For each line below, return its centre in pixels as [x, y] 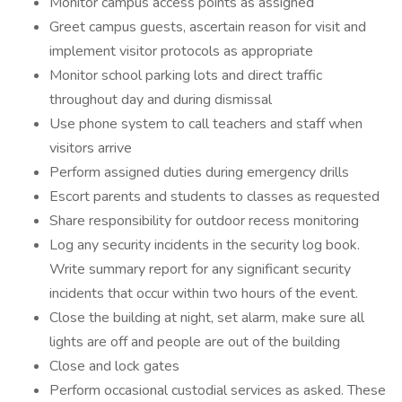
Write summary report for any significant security [200, 269]
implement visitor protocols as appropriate [181, 51]
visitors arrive [91, 148]
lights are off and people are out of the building [195, 342]
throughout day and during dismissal [161, 100]
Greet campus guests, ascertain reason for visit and [208, 27]
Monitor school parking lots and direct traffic [186, 75]
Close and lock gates [114, 366]
